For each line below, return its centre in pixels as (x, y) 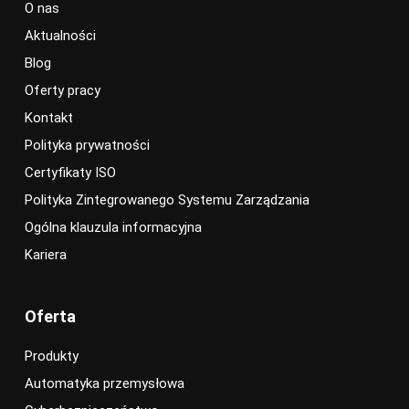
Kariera (45, 255)
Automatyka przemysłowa (104, 384)
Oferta (50, 317)
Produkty (51, 357)
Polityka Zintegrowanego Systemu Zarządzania (167, 200)
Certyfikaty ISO (70, 173)
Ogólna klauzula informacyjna (113, 228)
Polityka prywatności (87, 146)
